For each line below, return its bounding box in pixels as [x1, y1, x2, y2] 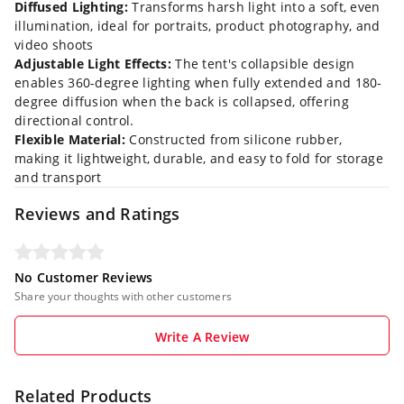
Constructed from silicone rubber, [125, 131, 343, 148]
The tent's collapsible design [171, 55, 355, 72]
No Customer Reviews [14, 269, 153, 286]
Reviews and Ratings [14, 203, 180, 225]
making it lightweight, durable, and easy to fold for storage [14, 150, 383, 167]
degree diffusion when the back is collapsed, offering [14, 93, 349, 110]
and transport [14, 169, 102, 186]
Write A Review [154, 328, 250, 345]
